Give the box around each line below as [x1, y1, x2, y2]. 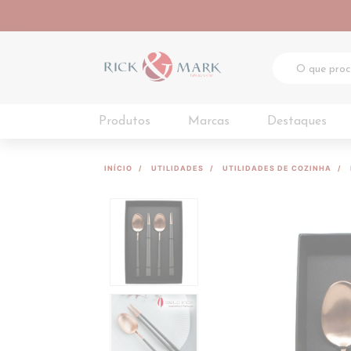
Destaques [267, 115, 327, 128]
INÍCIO [104, 164, 132, 172]
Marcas [188, 115, 230, 128]
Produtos [99, 115, 150, 128]
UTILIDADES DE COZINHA [223, 164, 331, 172]
